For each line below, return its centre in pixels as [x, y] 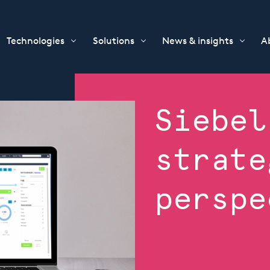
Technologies [36, 41]
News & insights [197, 41]
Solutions [113, 41]
